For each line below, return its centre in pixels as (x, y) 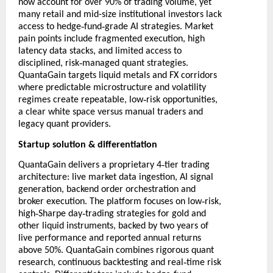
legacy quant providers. (65, 125)
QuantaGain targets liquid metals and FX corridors (118, 76)
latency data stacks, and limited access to (100, 51)
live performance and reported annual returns (110, 239)
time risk (204, 263)
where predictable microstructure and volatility (112, 88)
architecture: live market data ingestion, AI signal (116, 178)
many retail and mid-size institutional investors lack (120, 15)
